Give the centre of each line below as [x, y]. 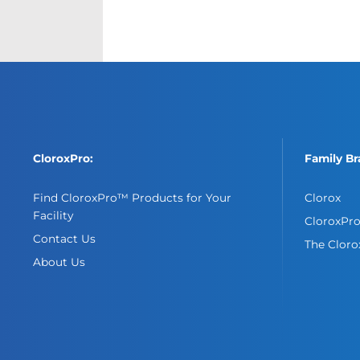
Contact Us [65, 239]
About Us [59, 262]
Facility [53, 216]
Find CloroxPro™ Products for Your [133, 198]
